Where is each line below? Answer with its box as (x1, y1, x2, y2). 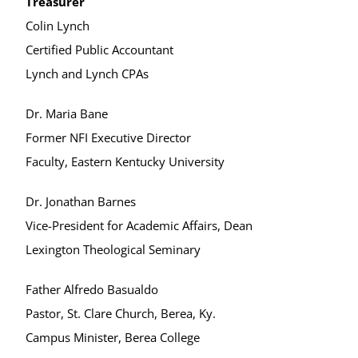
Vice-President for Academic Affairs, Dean (26, 217, 253, 233)
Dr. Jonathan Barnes (26, 193, 136, 209)
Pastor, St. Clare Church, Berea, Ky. (26, 305, 216, 321)
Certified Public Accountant (26, 42, 173, 58)
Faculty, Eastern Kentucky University (26, 153, 225, 169)
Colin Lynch (26, 18, 89, 34)
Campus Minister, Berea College (26, 329, 200, 345)
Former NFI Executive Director (26, 129, 191, 145)
